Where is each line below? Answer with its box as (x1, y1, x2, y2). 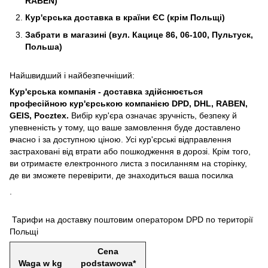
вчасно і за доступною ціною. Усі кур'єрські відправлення (10, 135, 232, 145)
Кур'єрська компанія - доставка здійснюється (10, 87, 203, 97)
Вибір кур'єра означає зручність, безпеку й (71, 111, 237, 121)
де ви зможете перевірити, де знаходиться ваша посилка (10, 170, 233, 181)
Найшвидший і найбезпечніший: (10, 71, 135, 81)
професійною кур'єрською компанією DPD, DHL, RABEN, (10, 99, 248, 109)
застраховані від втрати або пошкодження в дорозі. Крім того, (10, 147, 251, 157)
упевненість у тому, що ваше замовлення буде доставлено (10, 123, 240, 133)
